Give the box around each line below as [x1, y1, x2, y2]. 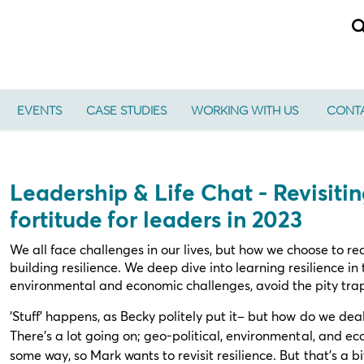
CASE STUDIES [86, 102, 167, 118]
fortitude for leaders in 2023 [10, 203, 303, 234]
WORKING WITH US [191, 102, 298, 118]
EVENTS [17, 102, 62, 118]
